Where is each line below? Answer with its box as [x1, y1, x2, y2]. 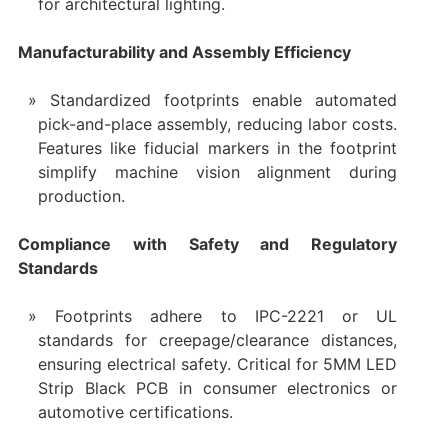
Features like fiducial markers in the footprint [37, 137, 398, 158]
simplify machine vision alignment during [37, 161, 398, 182]
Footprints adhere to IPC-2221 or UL [55, 305, 398, 326]
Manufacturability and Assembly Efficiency [17, 41, 351, 62]
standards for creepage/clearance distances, [37, 329, 398, 350]
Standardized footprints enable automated [49, 89, 398, 110]
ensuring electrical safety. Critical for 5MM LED [37, 353, 398, 374]
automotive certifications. [37, 401, 233, 422]
